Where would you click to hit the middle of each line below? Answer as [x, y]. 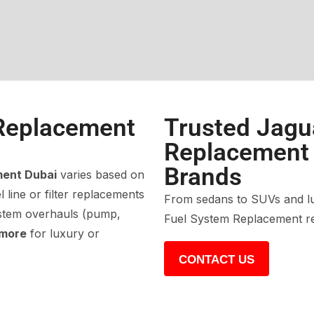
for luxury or [63, 233]
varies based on [101, 174]
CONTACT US [217, 259]
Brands [203, 177]
